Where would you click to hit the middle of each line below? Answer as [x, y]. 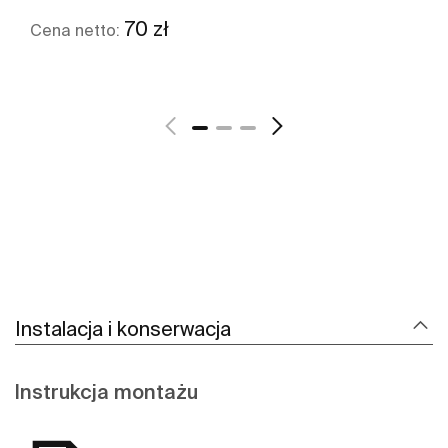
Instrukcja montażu [106, 392]
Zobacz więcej [208, 95]
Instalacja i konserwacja [123, 329]
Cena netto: [77, 30]
